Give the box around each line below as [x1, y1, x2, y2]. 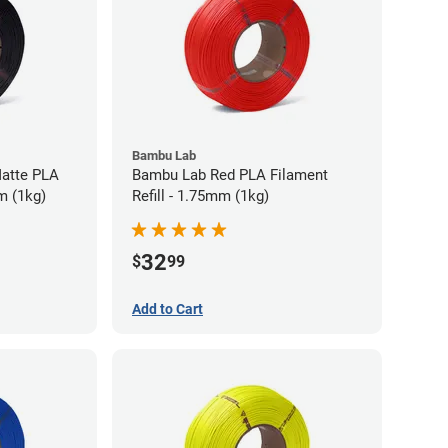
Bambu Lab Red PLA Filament [132, 165, 328, 184]
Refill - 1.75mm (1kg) [132, 186, 269, 205]
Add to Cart [132, 300, 203, 317]
